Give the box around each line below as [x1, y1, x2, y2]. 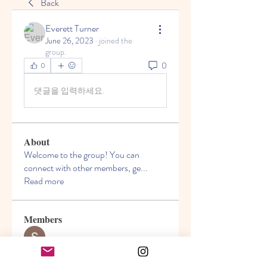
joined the [99, 35, 132, 46]
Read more [24, 174, 64, 188]
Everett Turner [45, 21, 99, 35]
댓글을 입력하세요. [34, 84, 104, 97]
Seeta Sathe [45, 235, 89, 249]
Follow [142, 235, 167, 249]
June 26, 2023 [45, 35, 94, 46]
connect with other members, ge [24, 161, 141, 175]
